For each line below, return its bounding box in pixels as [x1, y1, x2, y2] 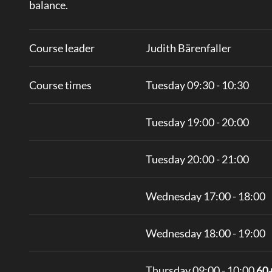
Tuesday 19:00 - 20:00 [145, 115, 249, 129]
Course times [29, 78, 92, 92]
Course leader [29, 41, 95, 55]
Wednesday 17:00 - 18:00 [145, 189, 265, 203]
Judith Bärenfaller [145, 41, 231, 55]
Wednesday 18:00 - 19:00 [145, 226, 265, 240]
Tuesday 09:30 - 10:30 [145, 78, 249, 92]
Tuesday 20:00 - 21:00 [145, 152, 249, 166]
